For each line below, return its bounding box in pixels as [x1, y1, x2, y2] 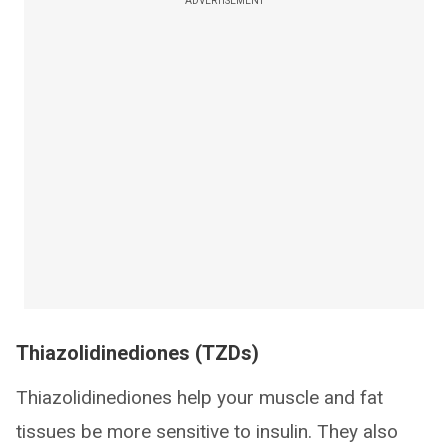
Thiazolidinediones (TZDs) [16, 341, 259, 365]
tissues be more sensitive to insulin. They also [16, 420, 398, 443]
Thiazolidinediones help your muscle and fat [16, 386, 383, 409]
